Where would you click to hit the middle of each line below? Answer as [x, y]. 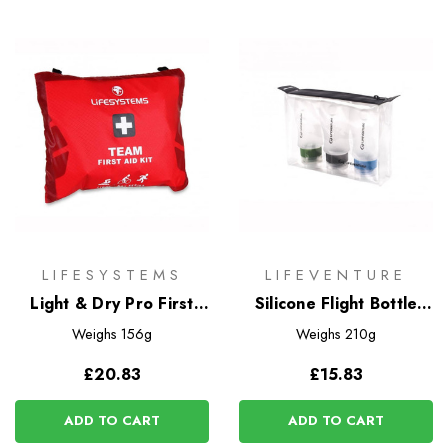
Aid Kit [112, 327]
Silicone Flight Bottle [336, 303]
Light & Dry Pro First [112, 303]
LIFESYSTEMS [112, 274]
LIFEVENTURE [336, 274]
